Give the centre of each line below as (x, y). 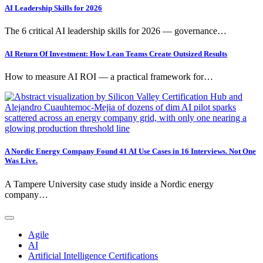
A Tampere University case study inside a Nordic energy (109, 184)
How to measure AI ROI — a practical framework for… (109, 77)
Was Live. (21, 161)
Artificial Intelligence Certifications (93, 255)
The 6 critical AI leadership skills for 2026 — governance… (116, 31)
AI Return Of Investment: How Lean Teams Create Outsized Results (116, 54)
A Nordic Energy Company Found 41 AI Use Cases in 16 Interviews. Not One (130, 151)
